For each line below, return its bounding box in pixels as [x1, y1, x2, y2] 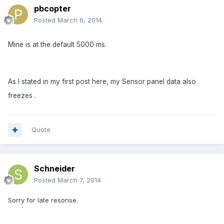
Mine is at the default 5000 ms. [8, 40, 106, 48]
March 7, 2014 [57, 176, 101, 184]
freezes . [8, 91, 36, 99]
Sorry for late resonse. [8, 196, 78, 204]
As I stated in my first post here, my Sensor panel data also [8, 77, 196, 85]
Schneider [34, 163, 75, 174]
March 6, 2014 [57, 16, 102, 24]
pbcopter [34, 3, 71, 14]
